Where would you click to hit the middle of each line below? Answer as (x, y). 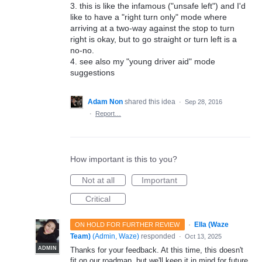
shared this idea (151, 102)
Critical (98, 199)
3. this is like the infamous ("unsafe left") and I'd (158, 6)
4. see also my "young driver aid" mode (143, 61)
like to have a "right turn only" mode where (149, 17)
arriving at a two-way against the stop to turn (152, 28)
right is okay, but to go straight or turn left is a (154, 39)
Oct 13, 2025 (203, 236)
